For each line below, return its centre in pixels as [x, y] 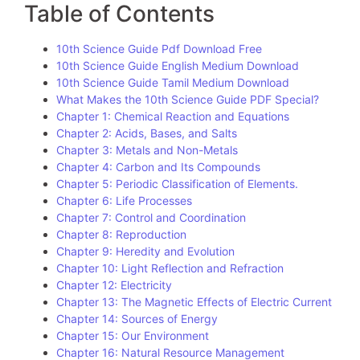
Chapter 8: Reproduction [121, 235]
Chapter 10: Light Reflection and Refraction [170, 268]
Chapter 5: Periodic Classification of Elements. [177, 184]
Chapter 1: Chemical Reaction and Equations [173, 117]
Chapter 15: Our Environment [133, 336]
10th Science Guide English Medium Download [178, 66]
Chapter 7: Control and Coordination [151, 218]
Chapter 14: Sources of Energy [137, 319]
